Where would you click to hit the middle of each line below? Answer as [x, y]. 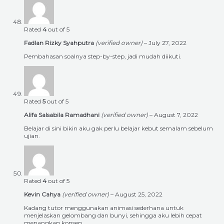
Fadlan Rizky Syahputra [60, 43]
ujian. [32, 136]
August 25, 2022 [139, 194]
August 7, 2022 [176, 115]
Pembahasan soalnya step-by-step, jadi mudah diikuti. [103, 56]
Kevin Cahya [43, 194]
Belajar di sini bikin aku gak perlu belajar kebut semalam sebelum [118, 128]
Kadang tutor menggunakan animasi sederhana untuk [104, 208]
